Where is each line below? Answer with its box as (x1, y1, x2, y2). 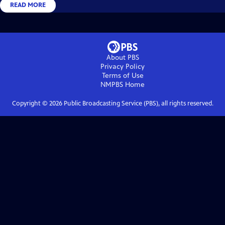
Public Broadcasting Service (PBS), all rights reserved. (62, 99, 213, 107)
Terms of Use (101, 71, 144, 80)
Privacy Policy (100, 62, 145, 71)
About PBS (106, 53, 139, 62)
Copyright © (12, 99, 49, 107)
